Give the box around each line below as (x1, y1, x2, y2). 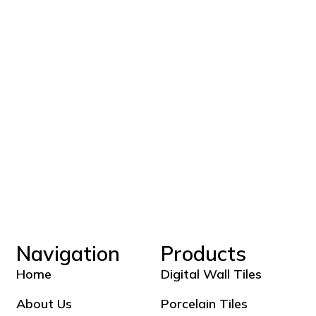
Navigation (16, 240, 121, 266)
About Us (16, 295, 73, 312)
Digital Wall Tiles (160, 265, 262, 282)
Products (160, 240, 246, 266)
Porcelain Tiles (160, 295, 248, 312)
